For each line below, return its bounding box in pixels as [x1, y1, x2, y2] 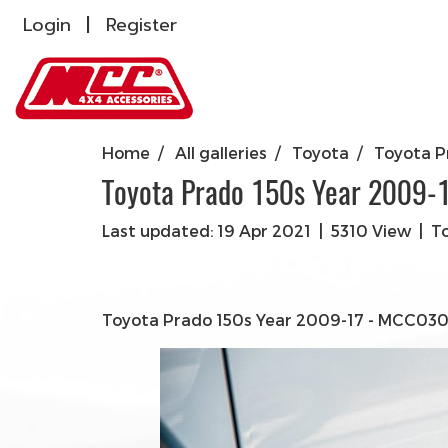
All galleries [175, 143, 267, 162]
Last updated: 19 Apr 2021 [102, 221, 311, 240]
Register [105, 11, 177, 39]
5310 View [331, 221, 411, 240]
